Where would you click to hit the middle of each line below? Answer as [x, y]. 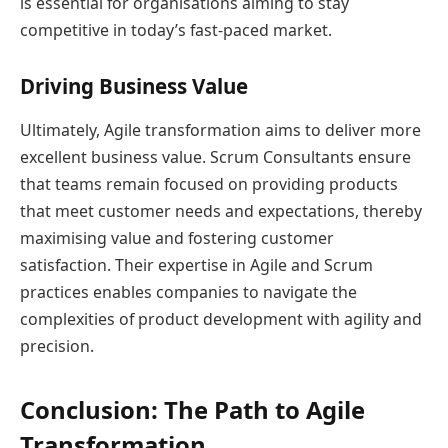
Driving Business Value [134, 86]
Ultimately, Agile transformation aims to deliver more [220, 129]
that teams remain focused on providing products [209, 183]
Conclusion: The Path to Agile [192, 409]
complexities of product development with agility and [221, 318]
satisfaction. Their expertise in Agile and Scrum [196, 264]
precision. [57, 345]
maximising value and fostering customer [177, 237]
